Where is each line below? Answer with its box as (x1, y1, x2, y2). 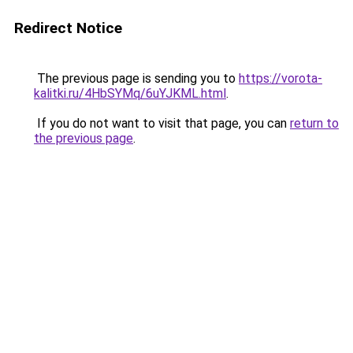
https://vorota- (239, 71, 322, 86)
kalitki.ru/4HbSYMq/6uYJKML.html (34, 86, 226, 101)
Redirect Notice (14, 19, 122, 37)
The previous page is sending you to (34, 71, 239, 86)
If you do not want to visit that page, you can (34, 116, 290, 131)
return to (290, 116, 339, 131)
